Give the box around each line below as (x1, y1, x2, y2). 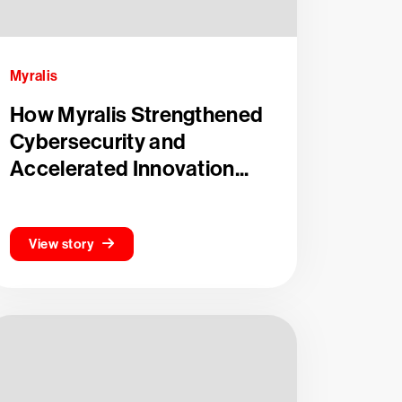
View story (29, 236, 93, 252)
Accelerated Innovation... (10, 156, 249, 181)
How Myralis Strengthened (10, 102, 264, 127)
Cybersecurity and (10, 129, 187, 154)
